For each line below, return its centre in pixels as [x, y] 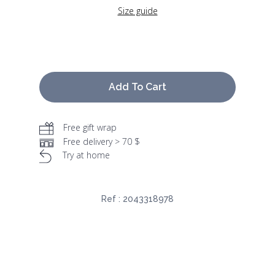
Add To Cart [137, 87]
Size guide [137, 11]
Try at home [86, 155]
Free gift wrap [90, 128]
